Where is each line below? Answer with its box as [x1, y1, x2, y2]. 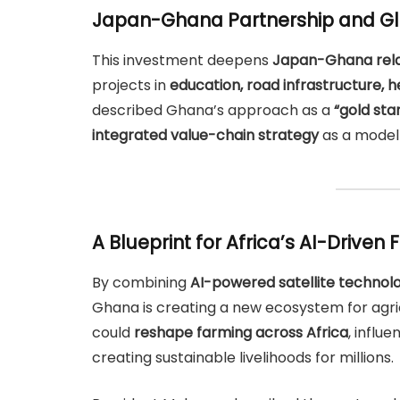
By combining [92, 271, 190, 293]
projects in [92, 74, 170, 96]
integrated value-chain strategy [92, 124, 319, 146]
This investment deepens [92, 49, 272, 71]
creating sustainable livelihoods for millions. [92, 346, 394, 368]
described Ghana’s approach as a [92, 99, 334, 121]
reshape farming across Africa [134, 321, 348, 343]
